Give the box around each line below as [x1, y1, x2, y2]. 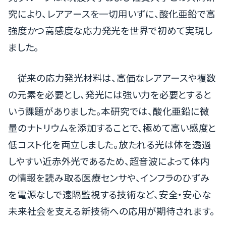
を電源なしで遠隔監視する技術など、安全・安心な [8, 188, 211, 201]
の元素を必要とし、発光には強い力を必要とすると [8, 88, 212, 101]
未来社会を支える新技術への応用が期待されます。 [8, 204, 215, 217]
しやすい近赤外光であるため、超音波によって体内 [8, 154, 210, 167]
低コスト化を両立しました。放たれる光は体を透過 [8, 138, 211, 151]
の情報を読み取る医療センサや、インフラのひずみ [8, 171, 210, 184]
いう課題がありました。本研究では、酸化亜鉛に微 [8, 104, 209, 118]
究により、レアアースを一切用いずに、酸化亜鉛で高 [8, 8, 216, 21]
